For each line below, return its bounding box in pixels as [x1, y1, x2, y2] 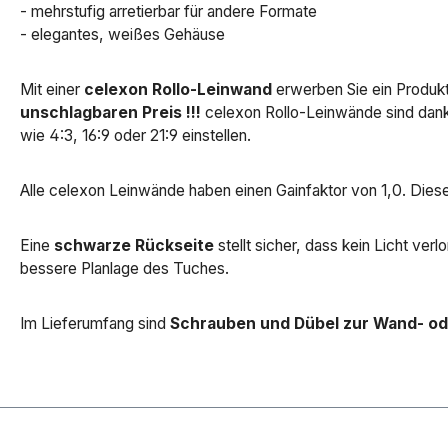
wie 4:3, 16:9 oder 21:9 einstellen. [20, 126, 251, 146]
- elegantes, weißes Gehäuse [20, 25, 225, 45]
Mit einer [20, 80, 84, 100]
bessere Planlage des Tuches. [20, 259, 229, 279]
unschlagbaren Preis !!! [20, 103, 201, 123]
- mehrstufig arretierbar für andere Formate [20, 2, 317, 22]
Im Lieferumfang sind [20, 314, 170, 334]
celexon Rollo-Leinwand [84, 80, 272, 100]
